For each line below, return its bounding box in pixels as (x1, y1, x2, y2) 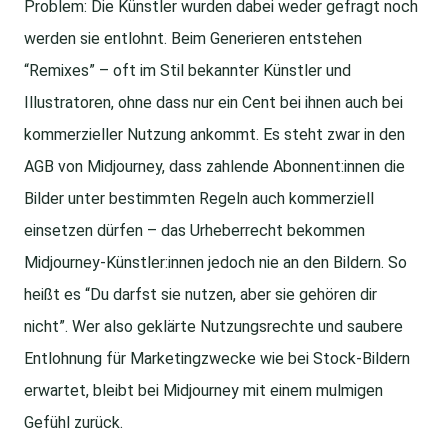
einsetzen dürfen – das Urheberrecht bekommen (24, 221, 365, 241)
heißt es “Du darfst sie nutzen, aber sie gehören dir (24, 285, 377, 305)
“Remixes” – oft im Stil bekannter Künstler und (24, 61, 351, 81)
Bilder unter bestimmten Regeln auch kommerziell (24, 189, 374, 209)
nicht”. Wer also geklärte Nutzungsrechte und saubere (24, 317, 403, 337)
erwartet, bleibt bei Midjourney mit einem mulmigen (24, 381, 383, 401)
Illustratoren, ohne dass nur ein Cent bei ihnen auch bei (24, 93, 403, 113)
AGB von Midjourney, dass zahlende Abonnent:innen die (24, 157, 405, 177)
